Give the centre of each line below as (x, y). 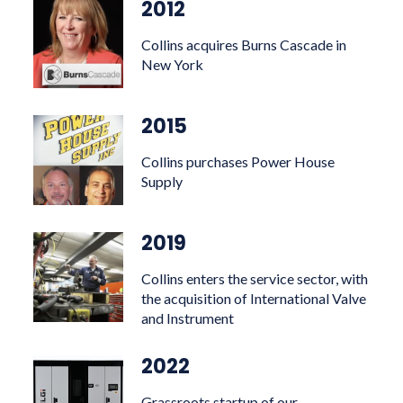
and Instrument (188, 318)
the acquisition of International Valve (254, 298)
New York (173, 64)
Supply (162, 181)
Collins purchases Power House (238, 161)
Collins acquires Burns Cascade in (244, 45)
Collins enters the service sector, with (255, 278)
